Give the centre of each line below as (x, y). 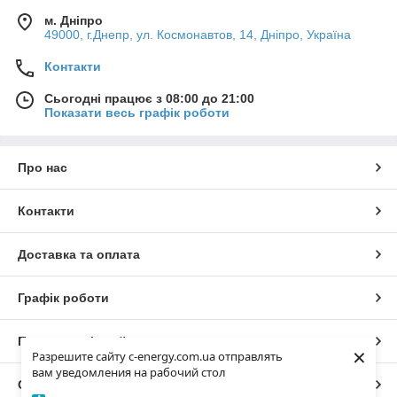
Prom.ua (245, 384)
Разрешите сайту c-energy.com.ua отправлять (157, 356)
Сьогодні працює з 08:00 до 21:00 (149, 98)
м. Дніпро (74, 20)
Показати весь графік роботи (137, 112)
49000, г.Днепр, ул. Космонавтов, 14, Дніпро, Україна (198, 34)
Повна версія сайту (79, 341)
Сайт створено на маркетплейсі (119, 384)
